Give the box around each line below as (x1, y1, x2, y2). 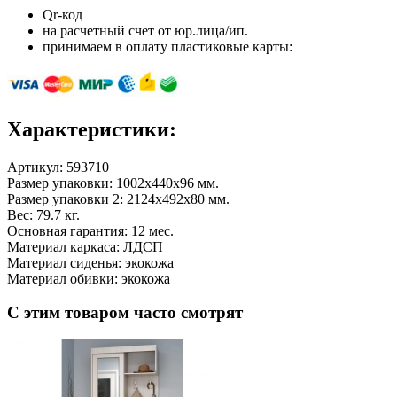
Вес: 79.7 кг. (7, 206, 80, 222)
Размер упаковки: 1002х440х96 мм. (7, 175, 219, 191)
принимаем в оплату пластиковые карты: (43, 38, 292, 54)
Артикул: (7, 159, 66, 175)
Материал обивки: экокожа (7, 270, 170, 286)
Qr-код (43, 6, 82, 22)
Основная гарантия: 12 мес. (7, 222, 174, 238)
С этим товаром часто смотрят (7, 303, 243, 323)
